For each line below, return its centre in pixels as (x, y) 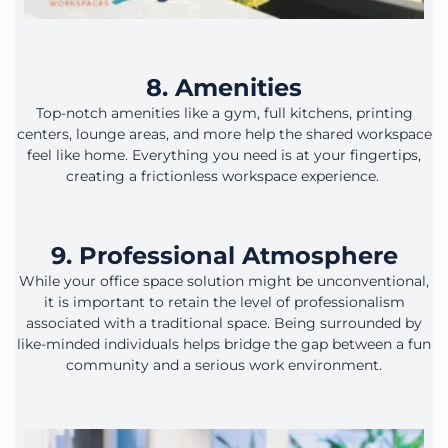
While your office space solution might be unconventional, (224, 280)
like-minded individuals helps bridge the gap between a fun (224, 343)
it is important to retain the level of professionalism (224, 301)
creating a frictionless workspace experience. (224, 175)
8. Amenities (224, 87)
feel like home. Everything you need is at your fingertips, (224, 154)
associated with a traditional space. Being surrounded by (224, 322)
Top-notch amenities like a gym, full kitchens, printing (224, 112)
